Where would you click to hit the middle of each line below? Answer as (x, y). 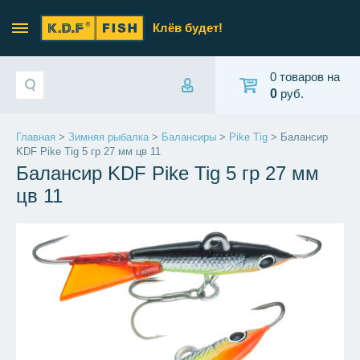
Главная (36, 137)
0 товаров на (305, 76)
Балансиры (189, 137)
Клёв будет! (188, 28)
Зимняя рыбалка (108, 137)
